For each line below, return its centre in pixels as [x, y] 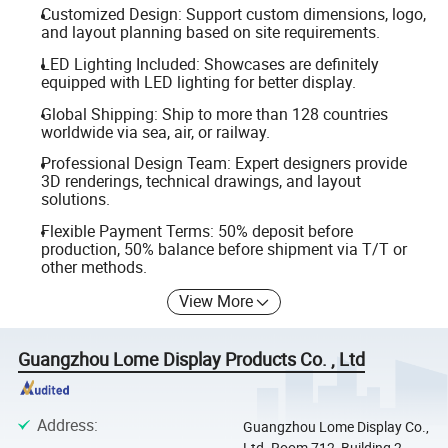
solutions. [75, 199]
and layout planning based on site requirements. [210, 32]
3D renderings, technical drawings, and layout [200, 181]
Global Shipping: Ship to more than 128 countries [214, 113]
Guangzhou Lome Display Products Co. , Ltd [192, 359]
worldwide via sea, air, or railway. [155, 131]
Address [65, 424]
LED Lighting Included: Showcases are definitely [209, 64]
